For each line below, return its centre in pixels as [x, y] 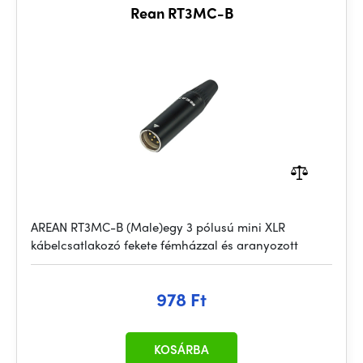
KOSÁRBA [181, 349]
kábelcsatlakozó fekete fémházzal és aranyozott [164, 245]
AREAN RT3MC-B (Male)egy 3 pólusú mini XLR [158, 227]
